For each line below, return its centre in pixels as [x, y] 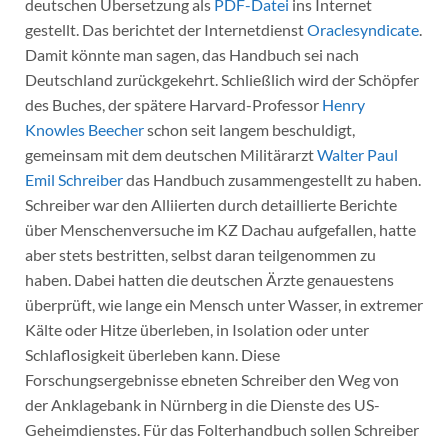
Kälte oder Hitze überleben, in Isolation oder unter [196, 329]
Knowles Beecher [84, 129]
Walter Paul [357, 154]
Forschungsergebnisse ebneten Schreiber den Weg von [211, 379]
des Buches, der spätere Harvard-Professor [173, 104]
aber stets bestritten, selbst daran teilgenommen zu [200, 254]
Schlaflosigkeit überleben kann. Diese [152, 354]
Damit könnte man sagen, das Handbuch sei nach [191, 54]
